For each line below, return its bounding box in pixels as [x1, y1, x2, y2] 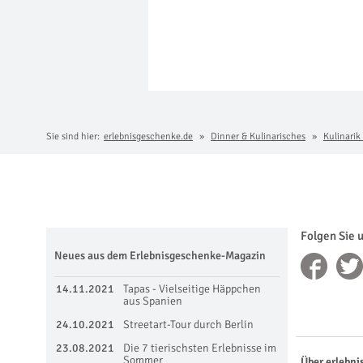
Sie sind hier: [46, 130, 100, 143]
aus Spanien [123, 293, 182, 308]
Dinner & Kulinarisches [211, 130, 305, 143]
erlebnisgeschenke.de [104, 130, 193, 143]
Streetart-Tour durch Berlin [123, 317, 254, 331]
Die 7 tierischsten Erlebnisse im [123, 340, 276, 355]
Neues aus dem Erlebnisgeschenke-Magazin [54, 248, 266, 263]
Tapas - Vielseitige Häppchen [123, 281, 261, 296]
